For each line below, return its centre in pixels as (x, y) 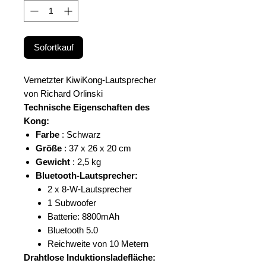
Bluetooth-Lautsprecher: (87, 175)
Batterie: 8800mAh (83, 216)
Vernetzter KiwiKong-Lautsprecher (90, 80)
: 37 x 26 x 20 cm (96, 148)
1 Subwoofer (72, 202)
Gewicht (53, 161)
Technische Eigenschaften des (87, 107)
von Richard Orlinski (63, 93)
